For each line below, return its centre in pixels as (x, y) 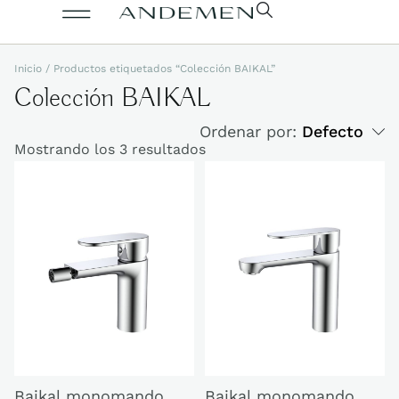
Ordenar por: (251, 131)
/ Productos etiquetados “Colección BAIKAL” (159, 69)
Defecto (333, 131)
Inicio (28, 69)
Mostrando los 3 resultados (110, 149)
